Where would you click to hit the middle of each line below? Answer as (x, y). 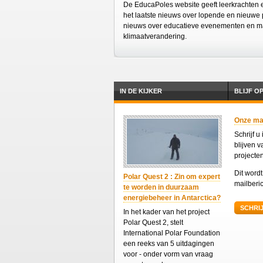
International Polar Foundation (172, 233)
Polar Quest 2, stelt (153, 223)
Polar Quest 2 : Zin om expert (172, 177)
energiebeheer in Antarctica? (172, 198)
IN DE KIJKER (141, 91)
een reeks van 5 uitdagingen (169, 244)
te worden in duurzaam (161, 188)
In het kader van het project (166, 212)
